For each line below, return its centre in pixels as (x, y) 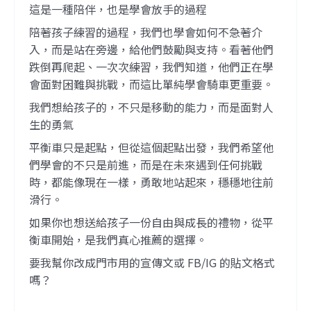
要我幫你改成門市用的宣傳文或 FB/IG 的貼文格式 (152, 262)
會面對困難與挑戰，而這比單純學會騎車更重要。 (151, 84)
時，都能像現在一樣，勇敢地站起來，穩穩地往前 (151, 182)
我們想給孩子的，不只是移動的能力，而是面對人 (151, 107)
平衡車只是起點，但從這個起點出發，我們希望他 (151, 147)
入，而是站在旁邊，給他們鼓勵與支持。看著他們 (151, 49)
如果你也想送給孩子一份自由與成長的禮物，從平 (151, 222)
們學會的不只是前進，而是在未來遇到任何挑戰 (145, 164)
